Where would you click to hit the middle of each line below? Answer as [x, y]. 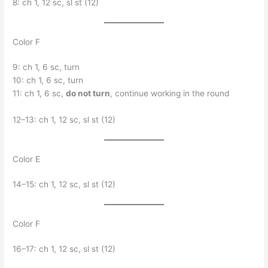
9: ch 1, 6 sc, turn [46, 67]
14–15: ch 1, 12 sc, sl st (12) [64, 184]
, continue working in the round [170, 93]
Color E [27, 159]
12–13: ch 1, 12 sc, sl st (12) [64, 119]
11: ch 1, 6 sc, [39, 93]
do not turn [88, 93]
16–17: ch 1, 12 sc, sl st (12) [64, 249]
